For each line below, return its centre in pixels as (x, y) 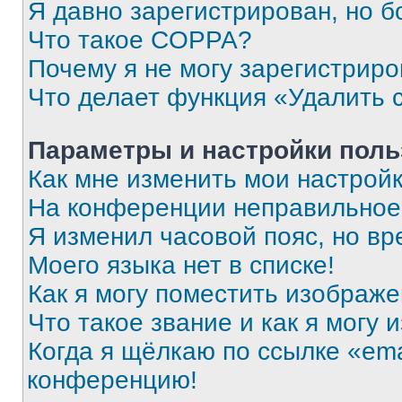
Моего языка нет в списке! (181, 265)
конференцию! (112, 380)
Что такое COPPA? (140, 40)
